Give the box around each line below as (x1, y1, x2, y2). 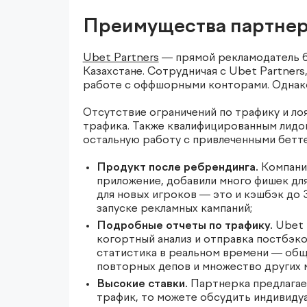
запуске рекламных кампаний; (96, 204, 252, 215)
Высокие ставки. (96, 279, 188, 291)
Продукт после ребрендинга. (96, 162, 258, 174)
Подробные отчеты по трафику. (96, 221, 273, 232)
